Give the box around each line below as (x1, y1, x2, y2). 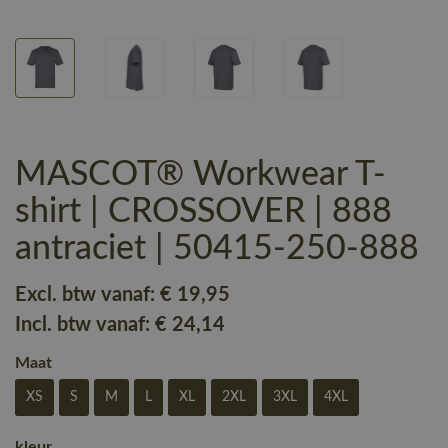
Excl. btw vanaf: (15, 284, 160, 305)
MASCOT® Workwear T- (15, 157, 386, 192)
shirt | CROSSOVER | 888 (15, 194, 392, 229)
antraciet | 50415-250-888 (15, 231, 419, 266)
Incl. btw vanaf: (15, 314, 155, 335)
